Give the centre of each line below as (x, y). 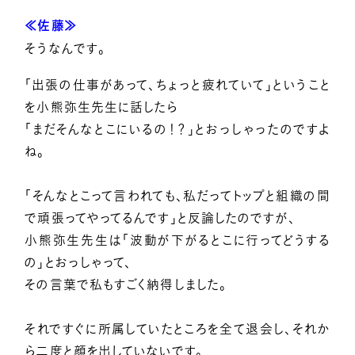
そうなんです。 (65, 48)
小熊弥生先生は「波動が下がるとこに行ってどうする (177, 240)
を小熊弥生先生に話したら (101, 107)
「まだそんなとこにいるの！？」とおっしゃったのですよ (177, 129)
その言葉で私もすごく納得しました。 (126, 284)
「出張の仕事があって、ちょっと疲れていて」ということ (177, 84)
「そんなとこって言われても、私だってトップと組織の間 (177, 195)
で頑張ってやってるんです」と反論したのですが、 (160, 218)
